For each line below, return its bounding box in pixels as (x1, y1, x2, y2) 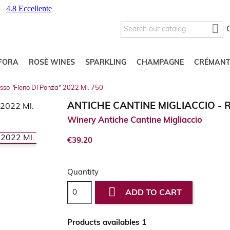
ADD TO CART (125, 189, 182, 198)
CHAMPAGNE (137, 59, 184, 67)
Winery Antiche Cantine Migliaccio (67, 117, 202, 125)
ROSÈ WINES (29, 59, 75, 67)
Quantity (67, 169, 99, 177)
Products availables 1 (67, 219, 146, 227)
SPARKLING (85, 59, 126, 67)
